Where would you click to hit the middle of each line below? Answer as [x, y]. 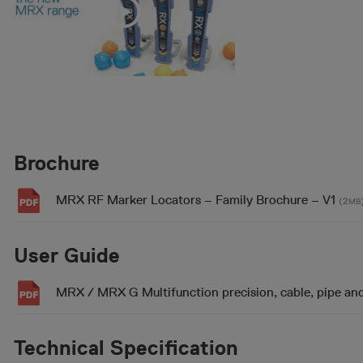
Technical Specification [126, 347]
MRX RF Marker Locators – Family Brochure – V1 [197, 199]
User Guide [66, 255]
